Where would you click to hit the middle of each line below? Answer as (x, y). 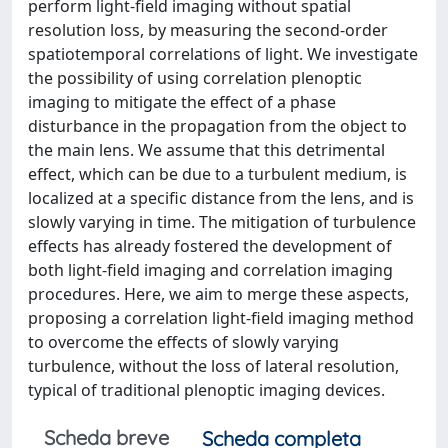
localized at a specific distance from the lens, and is (221, 197)
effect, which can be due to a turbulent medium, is (217, 173)
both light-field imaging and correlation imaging (210, 269)
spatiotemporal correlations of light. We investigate (223, 53)
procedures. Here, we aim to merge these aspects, (218, 293)
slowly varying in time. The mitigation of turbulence (222, 221)
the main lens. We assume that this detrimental (206, 149)
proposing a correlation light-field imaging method (221, 317)
